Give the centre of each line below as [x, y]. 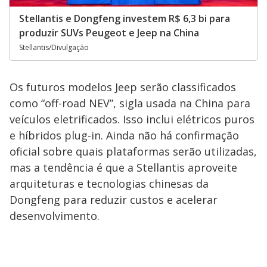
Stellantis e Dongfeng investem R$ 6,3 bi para [125, 18]
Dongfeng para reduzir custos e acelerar [114, 199]
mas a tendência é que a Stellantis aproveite [123, 167]
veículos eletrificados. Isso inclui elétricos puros [132, 119]
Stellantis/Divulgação [54, 47]
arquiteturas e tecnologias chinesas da [109, 183]
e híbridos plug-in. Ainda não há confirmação [124, 135]
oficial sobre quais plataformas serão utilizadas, [133, 151]
